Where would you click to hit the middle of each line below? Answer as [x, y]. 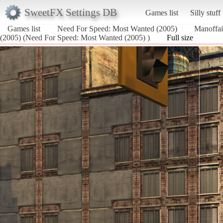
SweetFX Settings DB [70, 12]
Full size [180, 37]
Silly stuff [205, 12]
